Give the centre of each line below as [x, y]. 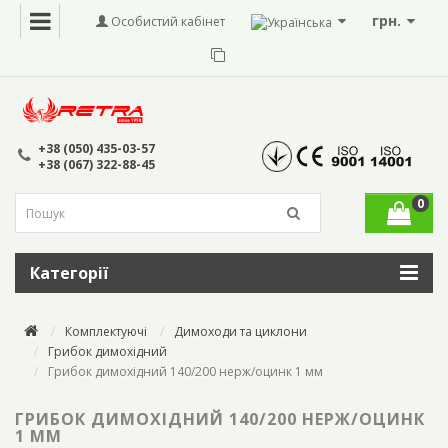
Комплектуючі [106, 332]
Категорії [69, 273]
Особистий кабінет [166, 21]
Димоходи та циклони [240, 332]
